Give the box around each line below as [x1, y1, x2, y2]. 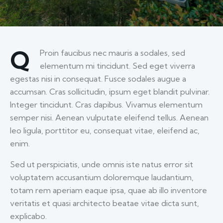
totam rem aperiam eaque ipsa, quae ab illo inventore [10, 185, 207, 196]
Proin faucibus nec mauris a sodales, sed [40, 48, 185, 58]
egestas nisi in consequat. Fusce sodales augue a [10, 74, 186, 84]
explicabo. [10, 211, 47, 222]
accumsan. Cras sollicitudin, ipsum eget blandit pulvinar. [10, 87, 210, 97]
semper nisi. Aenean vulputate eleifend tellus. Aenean [10, 112, 209, 123]
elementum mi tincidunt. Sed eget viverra [40, 61, 195, 71]
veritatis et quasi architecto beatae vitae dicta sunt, [10, 198, 199, 209]
